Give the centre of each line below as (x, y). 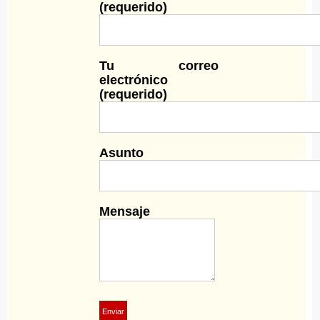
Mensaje (124, 212)
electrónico (133, 80)
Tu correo (159, 66)
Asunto (121, 153)
